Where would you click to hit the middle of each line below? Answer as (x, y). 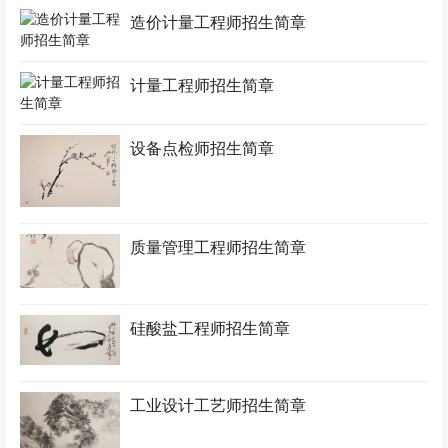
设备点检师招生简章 (202, 148)
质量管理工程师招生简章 (218, 248)
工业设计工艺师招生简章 (218, 406)
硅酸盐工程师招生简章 (210, 328)
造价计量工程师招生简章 (218, 22)
